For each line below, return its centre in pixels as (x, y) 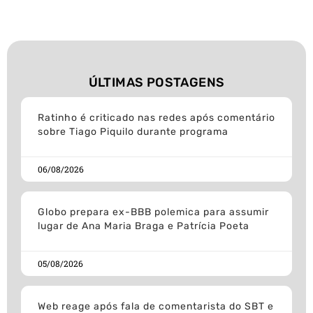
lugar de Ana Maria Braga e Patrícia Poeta (144, 226)
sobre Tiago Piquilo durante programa (133, 132)
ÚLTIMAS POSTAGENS (156, 83)
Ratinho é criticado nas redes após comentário (156, 118)
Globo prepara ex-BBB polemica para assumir (153, 212)
